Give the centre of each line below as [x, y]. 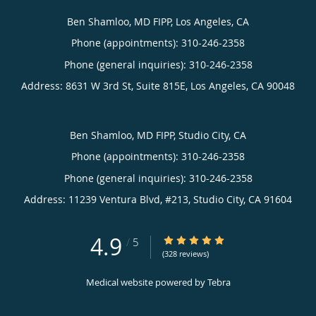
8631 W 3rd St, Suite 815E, [128, 85]
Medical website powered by [146, 282]
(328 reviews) [186, 253]
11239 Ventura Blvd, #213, [131, 199]
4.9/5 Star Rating [201, 240]
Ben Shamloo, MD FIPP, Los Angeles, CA [158, 21]
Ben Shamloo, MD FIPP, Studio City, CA [158, 135]
